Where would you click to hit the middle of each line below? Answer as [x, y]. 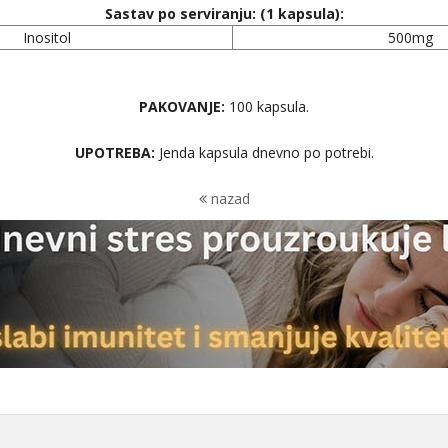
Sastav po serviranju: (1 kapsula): [224, 13]
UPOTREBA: [114, 152]
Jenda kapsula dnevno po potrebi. [264, 152]
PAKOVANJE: [182, 106]
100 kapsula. [267, 106]
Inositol [46, 37]
